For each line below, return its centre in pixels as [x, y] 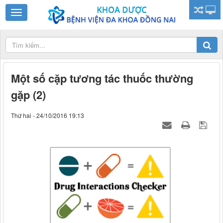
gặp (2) [28, 95]
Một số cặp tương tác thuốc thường [102, 78]
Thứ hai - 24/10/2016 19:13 [48, 115]
